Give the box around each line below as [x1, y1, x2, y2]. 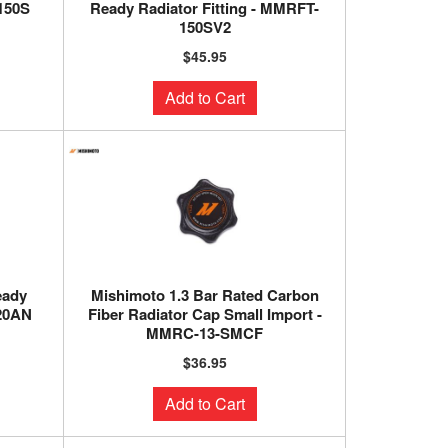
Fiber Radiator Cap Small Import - [87, 303, 322, 325]
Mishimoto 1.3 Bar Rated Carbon [90, 284, 319, 306]
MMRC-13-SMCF [146, 322, 264, 344]
